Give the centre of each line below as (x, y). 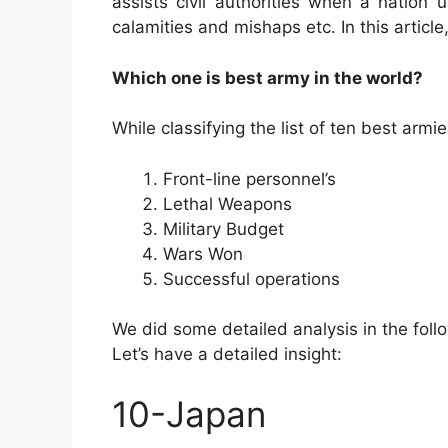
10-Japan (189, 413)
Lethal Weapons (227, 203)
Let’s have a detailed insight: (227, 354)
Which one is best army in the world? (267, 77)
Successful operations (251, 278)
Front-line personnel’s (249, 178)
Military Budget (223, 228)
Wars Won (203, 253)
